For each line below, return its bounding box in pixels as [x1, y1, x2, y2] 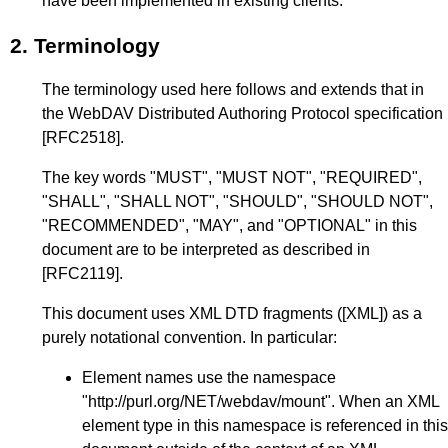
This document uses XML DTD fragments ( [42, 305, 342, 323]
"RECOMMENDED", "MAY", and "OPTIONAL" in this [42, 217, 417, 235]
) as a [383, 305, 422, 323]
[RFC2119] [42, 265, 119, 283]
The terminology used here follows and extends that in [42, 81, 424, 99]
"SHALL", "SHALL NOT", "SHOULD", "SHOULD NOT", [42, 193, 433, 211]
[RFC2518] [42, 129, 120, 147]
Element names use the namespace [82, 369, 336, 387]
